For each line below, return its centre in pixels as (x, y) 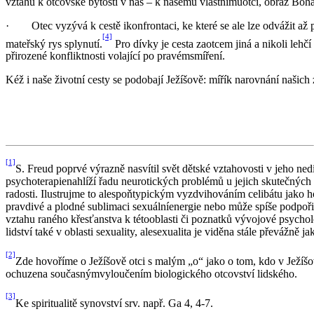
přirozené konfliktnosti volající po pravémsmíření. (115, 56)
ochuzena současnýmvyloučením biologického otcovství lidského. (151, 273)
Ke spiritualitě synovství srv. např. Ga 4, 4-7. (114, 303)
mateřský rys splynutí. (54, 43)
